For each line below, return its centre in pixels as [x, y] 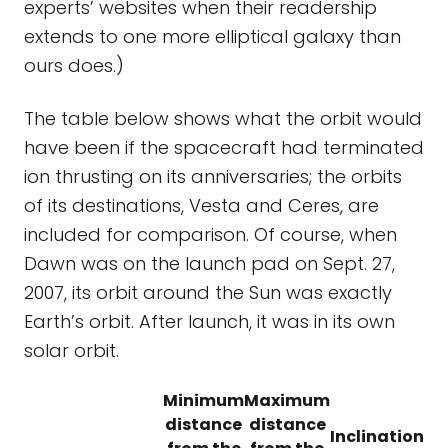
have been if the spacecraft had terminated [224, 147]
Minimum [203, 400]
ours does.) [74, 65]
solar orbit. [71, 350]
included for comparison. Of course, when [210, 234]
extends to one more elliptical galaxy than [212, 36]
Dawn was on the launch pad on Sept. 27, [209, 263]
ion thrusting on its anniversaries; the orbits [213, 176]
